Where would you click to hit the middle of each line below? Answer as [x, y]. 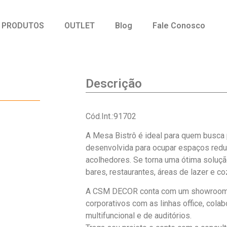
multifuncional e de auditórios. [138, 216]
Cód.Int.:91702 [111, 116]
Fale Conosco [179, 26]
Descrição [113, 83]
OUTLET [80, 26]
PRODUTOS [23, 26]
